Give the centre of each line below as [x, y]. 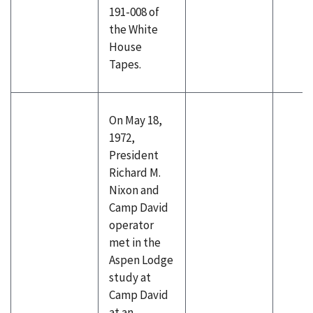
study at [130, 277]
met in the [135, 242]
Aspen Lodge [141, 260]
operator [131, 225]
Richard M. [135, 173]
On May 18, [136, 120]
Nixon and [134, 190]
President [134, 155]
